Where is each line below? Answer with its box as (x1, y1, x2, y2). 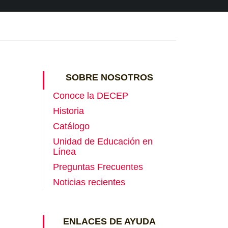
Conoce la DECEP (52, 91, 128, 101)
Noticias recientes (52, 177, 125, 187)
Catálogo (52, 121, 90, 131)
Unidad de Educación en (52, 136, 153, 147)
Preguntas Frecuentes (52, 162, 143, 172)
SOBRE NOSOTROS (65, 72, 153, 82)
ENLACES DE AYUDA (63, 216, 156, 226)
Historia (52, 106, 84, 116)
